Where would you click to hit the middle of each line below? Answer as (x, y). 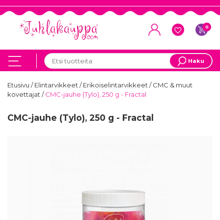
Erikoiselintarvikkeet (116, 85)
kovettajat (25, 95)
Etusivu (19, 85)
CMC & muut (173, 85)
